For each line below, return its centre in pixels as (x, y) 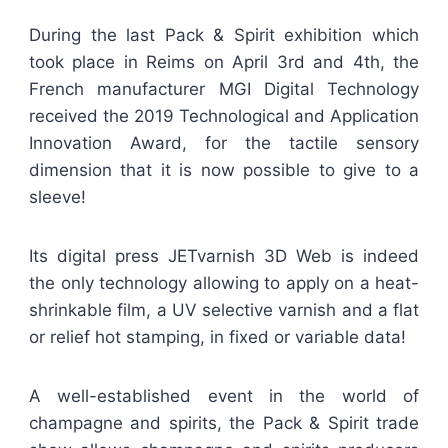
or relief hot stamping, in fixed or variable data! (217, 336)
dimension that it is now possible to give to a (224, 169)
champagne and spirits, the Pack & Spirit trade (224, 422)
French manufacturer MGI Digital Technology (224, 88)
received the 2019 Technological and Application (224, 115)
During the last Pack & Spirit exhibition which (224, 34)
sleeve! (57, 196)
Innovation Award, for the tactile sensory (224, 142)
